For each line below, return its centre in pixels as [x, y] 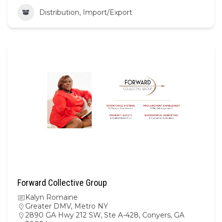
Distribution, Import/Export [86, 12]
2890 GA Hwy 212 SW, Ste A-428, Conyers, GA [105, 215]
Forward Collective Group [62, 182]
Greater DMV [48, 206]
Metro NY [91, 206]
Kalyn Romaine [52, 197]
